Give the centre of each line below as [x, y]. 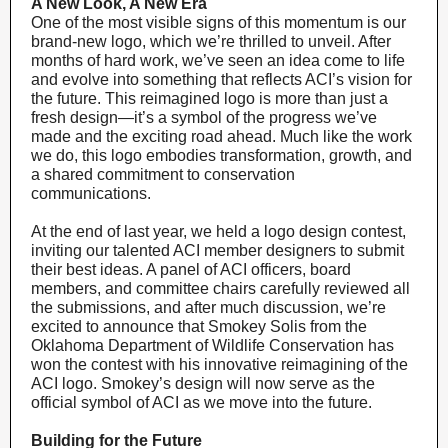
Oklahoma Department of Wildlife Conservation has [212, 345]
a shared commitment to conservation [163, 174]
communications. [91, 193]
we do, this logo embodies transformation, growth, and [221, 155]
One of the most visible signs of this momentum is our [218, 22]
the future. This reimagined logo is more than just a [209, 98]
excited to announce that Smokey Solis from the [199, 326]
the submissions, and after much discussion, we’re [208, 307]
